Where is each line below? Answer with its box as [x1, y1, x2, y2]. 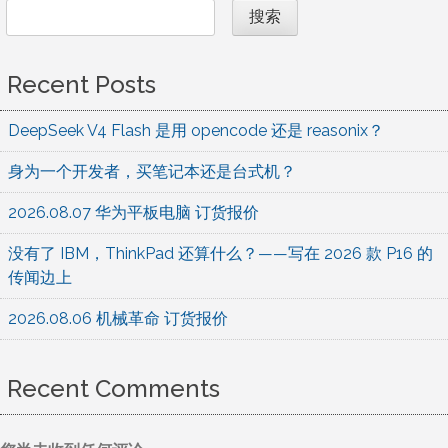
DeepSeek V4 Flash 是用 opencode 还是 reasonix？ [8, 121, 384, 141]
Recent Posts [7, 69, 157, 99]
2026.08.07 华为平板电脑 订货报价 [8, 203, 259, 223]
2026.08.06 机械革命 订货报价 [8, 309, 228, 329]
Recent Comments [7, 374, 221, 404]
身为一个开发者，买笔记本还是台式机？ [8, 162, 296, 182]
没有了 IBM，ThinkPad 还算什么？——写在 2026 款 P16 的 [8, 244, 433, 264]
